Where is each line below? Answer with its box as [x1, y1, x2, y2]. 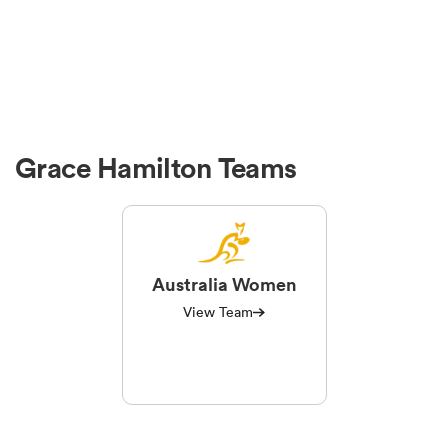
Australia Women [151, 272, 297, 297]
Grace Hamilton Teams [15, 150, 297, 187]
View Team [183, 303, 253, 322]
